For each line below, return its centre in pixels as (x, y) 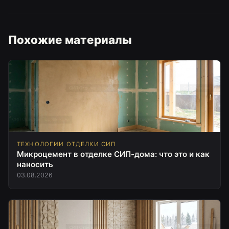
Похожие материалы (70, 40)
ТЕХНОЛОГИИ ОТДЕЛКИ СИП (66, 144)
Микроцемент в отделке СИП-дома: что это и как (113, 154)
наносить (35, 165)
